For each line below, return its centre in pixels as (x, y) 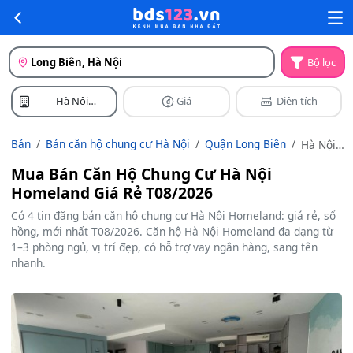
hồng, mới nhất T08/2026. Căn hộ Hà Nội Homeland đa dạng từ (172, 231)
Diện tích (297, 101)
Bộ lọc (322, 62)
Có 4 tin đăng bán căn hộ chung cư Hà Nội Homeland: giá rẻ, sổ (173, 215)
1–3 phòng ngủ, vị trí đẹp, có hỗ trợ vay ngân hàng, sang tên (164, 247)
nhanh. (28, 262)
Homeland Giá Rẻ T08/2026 (112, 192)
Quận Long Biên (245, 143)
